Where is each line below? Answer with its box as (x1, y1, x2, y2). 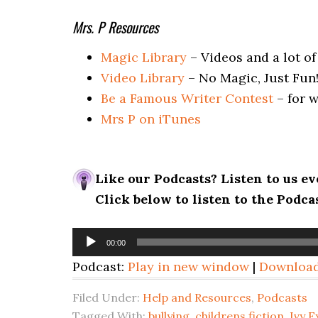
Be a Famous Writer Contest (101, 90, 273, 106)
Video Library (101, 70, 185, 86)
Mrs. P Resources (72, 16, 158, 38)
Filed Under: (72, 290, 143, 305)
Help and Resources (143, 290, 251, 305)
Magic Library (101, 49, 187, 65)
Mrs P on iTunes (101, 111, 201, 127)
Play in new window (128, 258, 249, 275)
